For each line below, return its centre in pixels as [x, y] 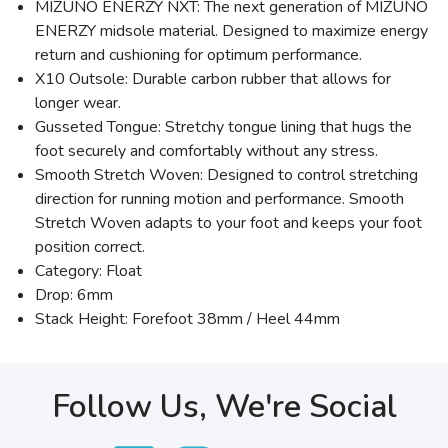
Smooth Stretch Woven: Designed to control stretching [226, 175]
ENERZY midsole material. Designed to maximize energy [231, 31]
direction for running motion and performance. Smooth [219, 199]
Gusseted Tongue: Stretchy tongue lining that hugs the [223, 127]
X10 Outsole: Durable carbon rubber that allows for [213, 79]
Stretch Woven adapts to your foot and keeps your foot [228, 223]
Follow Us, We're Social [224, 406]
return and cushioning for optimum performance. [198, 55]
